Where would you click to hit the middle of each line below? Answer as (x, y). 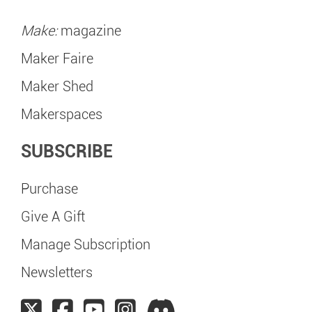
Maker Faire (57, 58)
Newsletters (57, 272)
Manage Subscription (86, 244)
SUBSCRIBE (67, 151)
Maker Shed (57, 86)
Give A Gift (53, 217)
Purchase (49, 189)
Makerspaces (62, 114)
